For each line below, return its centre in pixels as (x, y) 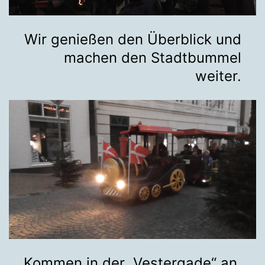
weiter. (218, 76)
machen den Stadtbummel (153, 57)
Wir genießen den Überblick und (133, 39)
